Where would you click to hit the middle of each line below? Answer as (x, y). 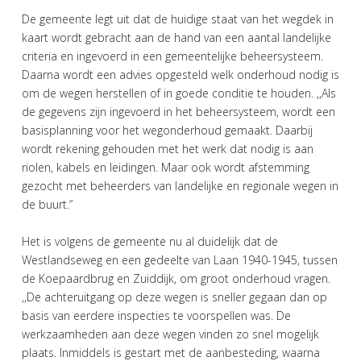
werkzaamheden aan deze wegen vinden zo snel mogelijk (170, 334)
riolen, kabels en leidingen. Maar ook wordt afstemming (166, 167)
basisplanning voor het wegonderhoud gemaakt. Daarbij (167, 130)
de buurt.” (47, 204)
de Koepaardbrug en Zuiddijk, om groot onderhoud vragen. (176, 278)
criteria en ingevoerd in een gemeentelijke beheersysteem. (172, 56)
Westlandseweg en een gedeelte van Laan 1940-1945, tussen (180, 259)
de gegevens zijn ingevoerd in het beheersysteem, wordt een (178, 111)
